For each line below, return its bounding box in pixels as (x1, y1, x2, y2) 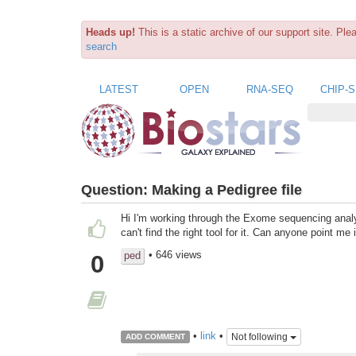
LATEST (99, 83, 138, 95)
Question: (81, 181, 152, 198)
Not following (230, 331, 290, 342)
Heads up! (86, 26, 135, 38)
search (86, 41, 117, 52)
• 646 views (149, 249, 202, 261)
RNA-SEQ (246, 83, 293, 95)
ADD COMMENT (125, 332, 185, 342)
